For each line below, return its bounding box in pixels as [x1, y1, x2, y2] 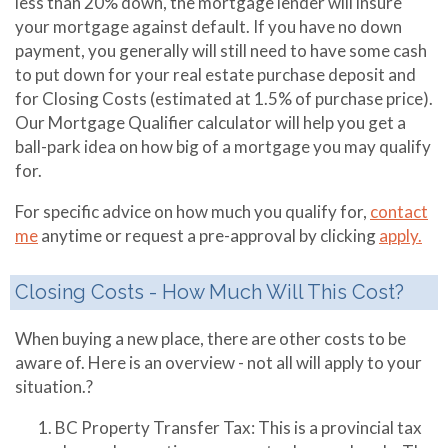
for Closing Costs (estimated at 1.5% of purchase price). [15, 88, 433, 109]
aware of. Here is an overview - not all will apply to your [15, 352, 422, 373]
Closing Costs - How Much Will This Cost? [15, 280, 404, 304]
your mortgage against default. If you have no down [15, 16, 402, 37]
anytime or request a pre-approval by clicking [38, 225, 379, 246]
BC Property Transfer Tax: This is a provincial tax [55, 417, 422, 438]
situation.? [15, 376, 93, 397]
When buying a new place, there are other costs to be [15, 328, 406, 349]
